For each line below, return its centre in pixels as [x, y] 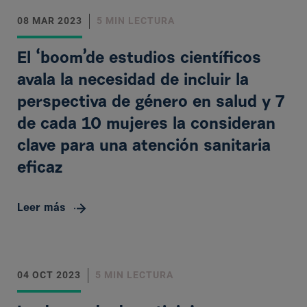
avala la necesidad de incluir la [133, 81]
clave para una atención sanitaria [144, 147]
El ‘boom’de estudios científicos [139, 59]
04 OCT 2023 [49, 275]
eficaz [40, 169]
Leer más [41, 208]
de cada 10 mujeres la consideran [146, 125]
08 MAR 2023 [50, 21]
